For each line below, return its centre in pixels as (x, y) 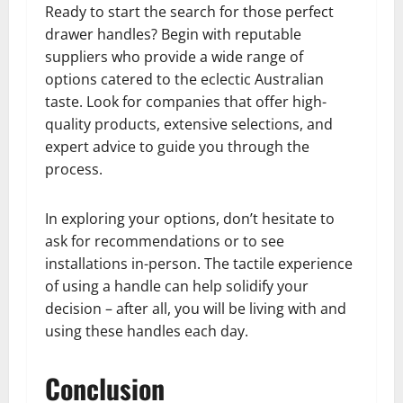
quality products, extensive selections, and (189, 125)
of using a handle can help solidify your (177, 287)
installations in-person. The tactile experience (199, 264)
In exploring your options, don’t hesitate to (190, 219)
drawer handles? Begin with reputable (173, 35)
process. (74, 170)
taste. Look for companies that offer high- (186, 102)
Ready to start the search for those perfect (189, 12)
